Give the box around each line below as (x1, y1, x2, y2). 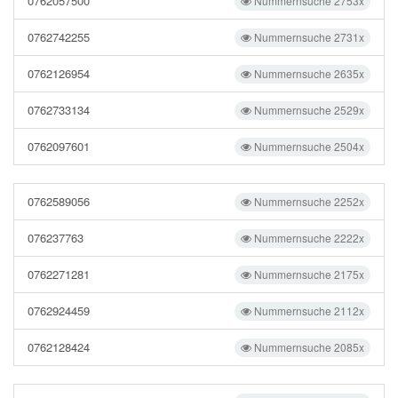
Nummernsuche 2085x (251, 339, 364, 354)
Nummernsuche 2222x (251, 230, 364, 245)
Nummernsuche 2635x (251, 66, 364, 81)
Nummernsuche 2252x (251, 194, 364, 209)
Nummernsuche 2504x (251, 139, 364, 154)
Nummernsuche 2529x (251, 102, 364, 117)
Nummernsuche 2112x (251, 303, 364, 318)
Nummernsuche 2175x (251, 267, 364, 282)
